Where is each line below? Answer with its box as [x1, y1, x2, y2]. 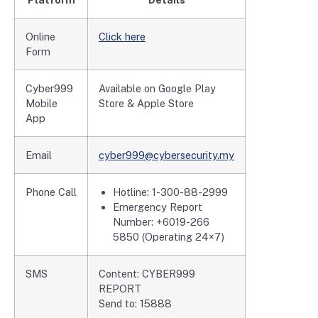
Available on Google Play [99, 82, 216, 94]
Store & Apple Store [99, 97, 194, 109]
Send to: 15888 [99, 297, 172, 309]
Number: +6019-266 [113, 215, 209, 228]
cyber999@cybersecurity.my [99, 148, 234, 161]
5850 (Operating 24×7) [113, 230, 224, 243]
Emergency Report [113, 200, 202, 213]
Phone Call [26, 185, 77, 198]
